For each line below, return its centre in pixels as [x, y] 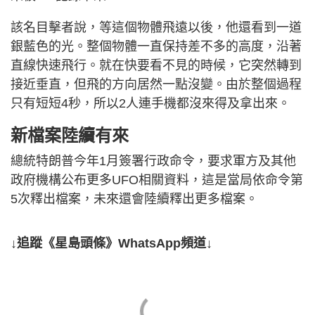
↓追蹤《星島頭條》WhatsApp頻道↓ [111, 244]
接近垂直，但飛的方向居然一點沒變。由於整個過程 [156, 85]
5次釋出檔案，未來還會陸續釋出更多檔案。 [134, 199]
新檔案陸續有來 [70, 136]
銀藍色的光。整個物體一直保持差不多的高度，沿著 [156, 47]
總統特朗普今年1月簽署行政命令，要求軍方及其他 [153, 161]
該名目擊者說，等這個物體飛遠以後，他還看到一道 [156, 28]
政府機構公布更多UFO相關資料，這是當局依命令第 [157, 180]
